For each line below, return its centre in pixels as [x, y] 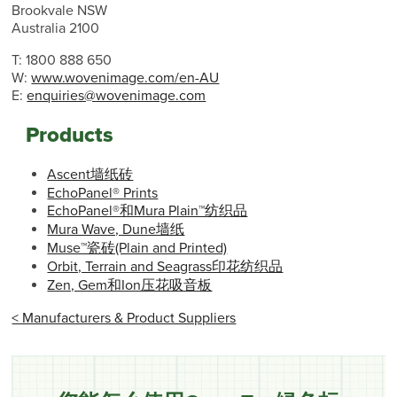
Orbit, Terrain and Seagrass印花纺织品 [165, 267]
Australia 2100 [56, 29]
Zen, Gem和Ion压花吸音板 [130, 286]
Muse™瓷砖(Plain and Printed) [137, 249]
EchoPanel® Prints [103, 194]
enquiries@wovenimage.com [117, 96]
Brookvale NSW [60, 11]
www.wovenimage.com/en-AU [125, 78]
